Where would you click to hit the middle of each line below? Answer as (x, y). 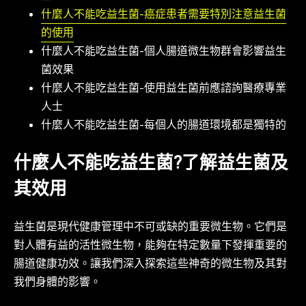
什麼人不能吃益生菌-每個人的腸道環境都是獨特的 (164, 126)
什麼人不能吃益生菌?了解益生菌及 (151, 165)
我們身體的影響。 (57, 283)
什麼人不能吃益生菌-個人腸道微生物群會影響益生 (164, 53)
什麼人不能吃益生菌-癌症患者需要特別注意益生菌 (164, 16)
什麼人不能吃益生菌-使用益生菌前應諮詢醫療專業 (164, 89)
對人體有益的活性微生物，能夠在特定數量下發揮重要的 (150, 246)
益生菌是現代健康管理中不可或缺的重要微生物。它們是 (150, 227)
